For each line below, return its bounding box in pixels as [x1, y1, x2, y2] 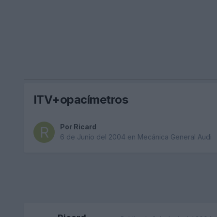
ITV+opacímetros [33, 92, 128, 107]
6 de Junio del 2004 [60, 133, 125, 141]
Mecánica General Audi [137, 133, 212, 141]
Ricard [73, 123, 96, 131]
